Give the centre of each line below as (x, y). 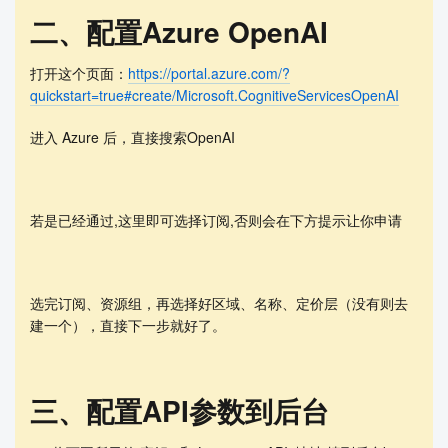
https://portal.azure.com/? (209, 72)
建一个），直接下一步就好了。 (128, 324)
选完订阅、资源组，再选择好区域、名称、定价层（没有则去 (219, 302)
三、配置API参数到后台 (179, 411)
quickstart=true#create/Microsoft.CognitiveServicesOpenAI (214, 94)
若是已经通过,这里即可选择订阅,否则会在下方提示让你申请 (216, 219)
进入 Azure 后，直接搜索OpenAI (132, 136)
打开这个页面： (79, 72)
